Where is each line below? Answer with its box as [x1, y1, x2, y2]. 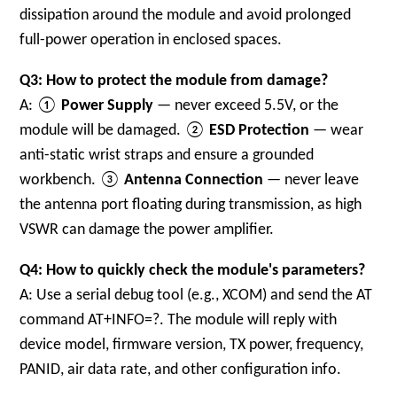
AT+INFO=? [88, 312, 160, 329]
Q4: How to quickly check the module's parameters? [19, 262, 366, 279]
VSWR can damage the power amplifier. [19, 222, 275, 238]
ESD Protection [209, 122, 310, 139]
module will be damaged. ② [19, 122, 210, 139]
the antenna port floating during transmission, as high [19, 197, 362, 214]
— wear [309, 122, 364, 139]
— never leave [263, 172, 360, 189]
